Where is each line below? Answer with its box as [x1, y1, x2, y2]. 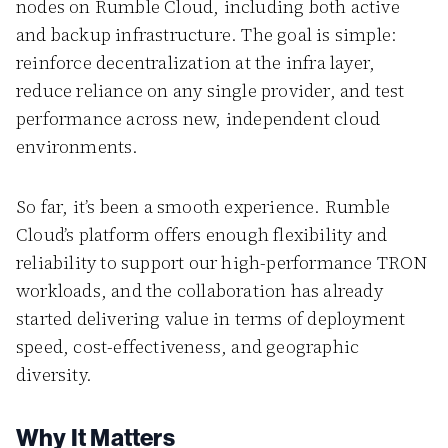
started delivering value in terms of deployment [16, 306, 406, 331]
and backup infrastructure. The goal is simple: [16, 22, 398, 47]
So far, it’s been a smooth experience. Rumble [16, 194, 391, 219]
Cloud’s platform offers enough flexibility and [16, 222, 388, 247]
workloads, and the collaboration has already [16, 278, 383, 303]
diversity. [16, 362, 92, 387]
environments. [16, 134, 139, 159]
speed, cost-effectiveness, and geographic [16, 334, 360, 359]
